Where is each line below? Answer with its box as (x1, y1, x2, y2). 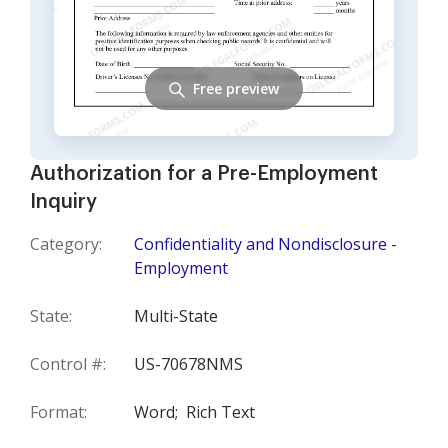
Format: (30, 401, 87, 423)
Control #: (30, 353, 106, 375)
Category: (30, 233, 102, 255)
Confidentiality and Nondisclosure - (134, 233, 397, 255)
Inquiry (30, 192, 97, 212)
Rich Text (186, 401, 255, 423)
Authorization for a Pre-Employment (30, 164, 378, 184)
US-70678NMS (134, 353, 243, 375)
